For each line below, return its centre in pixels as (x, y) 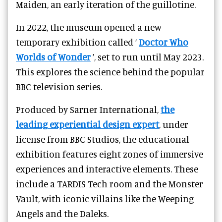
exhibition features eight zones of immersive (110, 154)
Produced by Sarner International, (88, 110)
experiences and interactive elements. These (107, 169)
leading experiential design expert (87, 124)
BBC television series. (59, 87)
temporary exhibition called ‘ (77, 42)
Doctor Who (164, 42)
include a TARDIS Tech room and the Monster (110, 184)
